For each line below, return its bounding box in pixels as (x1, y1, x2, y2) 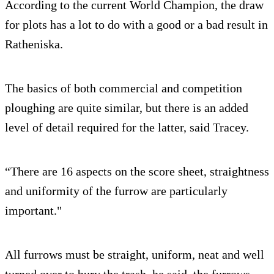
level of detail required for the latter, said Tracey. (5, 120, 249, 135)
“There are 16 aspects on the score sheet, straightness (5, 165, 269, 179)
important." (5, 204, 62, 218)
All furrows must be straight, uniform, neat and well (5, 248, 264, 262)
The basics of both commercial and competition (5, 81, 242, 95)
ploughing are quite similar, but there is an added (5, 101, 248, 115)
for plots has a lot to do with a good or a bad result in (5, 18, 268, 32)
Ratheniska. (5, 37, 63, 51)
